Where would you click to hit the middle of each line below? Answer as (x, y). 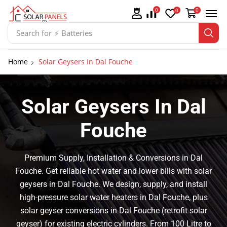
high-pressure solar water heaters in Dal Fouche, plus (113, 198)
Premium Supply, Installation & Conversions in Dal (113, 158)
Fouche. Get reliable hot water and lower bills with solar (113, 171)
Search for (34, 33)
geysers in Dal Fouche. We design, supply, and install (113, 184)
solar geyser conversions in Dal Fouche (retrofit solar (113, 211)
